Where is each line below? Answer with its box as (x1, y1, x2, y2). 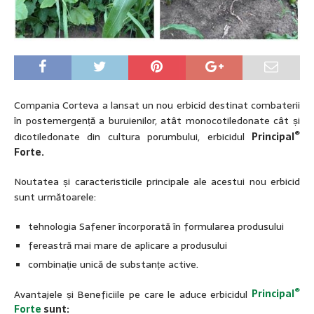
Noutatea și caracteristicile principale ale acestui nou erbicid (14, 173, 300, 189)
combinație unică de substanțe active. (28, 256, 198, 272)
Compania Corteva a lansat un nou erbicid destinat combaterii (14, 97, 300, 114)
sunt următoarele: (14, 189, 96, 205)
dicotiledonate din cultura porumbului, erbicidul (14, 128, 252, 144)
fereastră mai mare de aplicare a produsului (28, 237, 227, 253)
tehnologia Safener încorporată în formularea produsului (28, 218, 284, 234)
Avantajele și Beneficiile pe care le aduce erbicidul (14, 286, 252, 302)
